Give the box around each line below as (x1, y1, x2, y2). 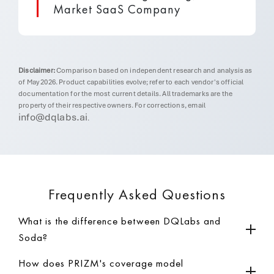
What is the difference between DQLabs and (18, 214, 221, 228)
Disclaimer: (18, 66, 55, 75)
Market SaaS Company (53, 1, 180, 17)
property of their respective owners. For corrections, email (18, 101, 206, 109)
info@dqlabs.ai (18, 111, 88, 124)
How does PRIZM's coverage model (18, 256, 183, 270)
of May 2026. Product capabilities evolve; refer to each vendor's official (18, 78, 244, 86)
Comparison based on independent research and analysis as (54, 66, 253, 75)
